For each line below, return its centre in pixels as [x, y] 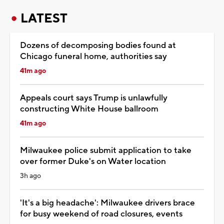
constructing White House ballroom [89, 109]
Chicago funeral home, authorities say [93, 56]
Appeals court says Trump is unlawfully [94, 98]
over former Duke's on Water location [93, 161]
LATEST [44, 18]
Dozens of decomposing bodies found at [98, 45]
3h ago [30, 176]
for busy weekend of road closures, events [101, 214]
